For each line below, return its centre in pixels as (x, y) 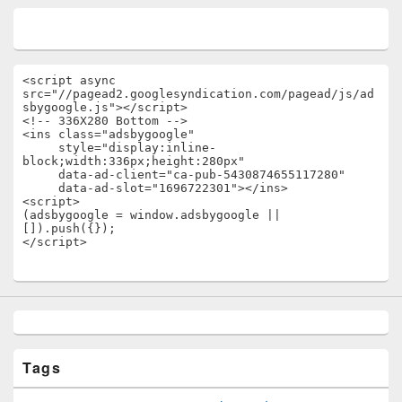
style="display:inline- (40, 147)
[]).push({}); (69, 228)
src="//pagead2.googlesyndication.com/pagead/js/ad (198, 93)
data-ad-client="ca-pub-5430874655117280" (40, 174)
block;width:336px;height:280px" (134, 161)
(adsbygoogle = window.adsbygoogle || (152, 214)
